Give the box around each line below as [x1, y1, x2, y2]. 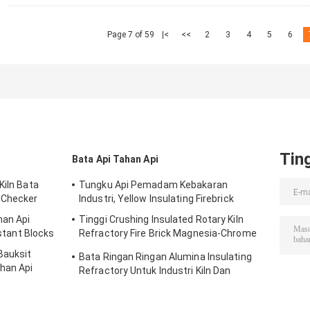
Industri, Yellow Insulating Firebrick [79, 193, 234, 205]
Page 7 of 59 [107, 30, 154, 40]
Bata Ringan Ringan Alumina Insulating [79, 251, 252, 263]
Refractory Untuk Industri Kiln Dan [79, 265, 231, 277]
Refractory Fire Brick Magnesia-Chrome [79, 228, 257, 239]
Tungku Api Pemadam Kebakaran [79, 179, 228, 191]
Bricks [79, 241, 107, 253]
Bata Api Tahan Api [72, 154, 158, 165]
